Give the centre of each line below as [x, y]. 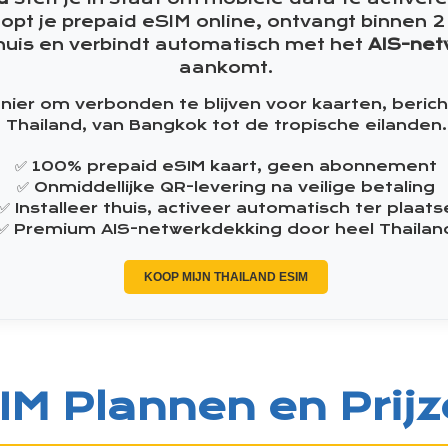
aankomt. [226, 67]
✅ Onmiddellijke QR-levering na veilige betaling [226, 187]
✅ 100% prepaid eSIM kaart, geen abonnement [226, 166]
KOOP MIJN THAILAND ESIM [226, 276]
